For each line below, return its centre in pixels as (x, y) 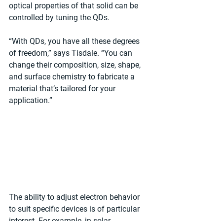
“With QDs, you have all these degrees (75, 41)
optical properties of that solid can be (74, 6)
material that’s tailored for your (63, 89)
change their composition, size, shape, (76, 65)
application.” (31, 101)
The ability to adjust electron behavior (75, 197)
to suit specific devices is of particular (75, 209)
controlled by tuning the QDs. (59, 18)
